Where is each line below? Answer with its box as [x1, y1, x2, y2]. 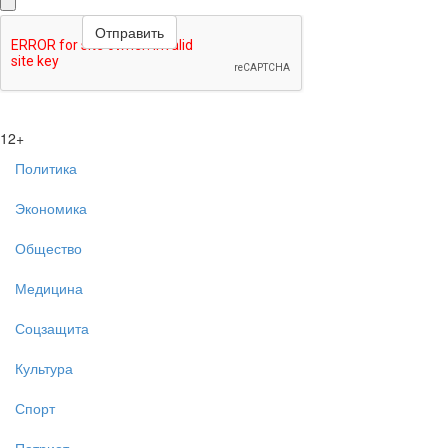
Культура [15, 358, 73, 378]
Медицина [15, 278, 83, 298]
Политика [15, 158, 77, 178]
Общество [15, 238, 82, 258]
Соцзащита [15, 318, 89, 338]
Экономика [15, 198, 87, 218]
